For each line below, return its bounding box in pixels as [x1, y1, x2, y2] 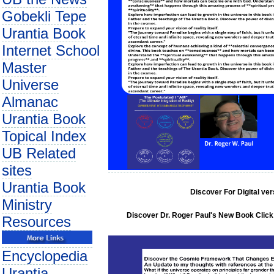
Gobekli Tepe [2, 8, 86, 24]
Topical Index [2, 128, 86, 144]
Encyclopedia [2, 248, 87, 264]
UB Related [2, 145, 76, 161]
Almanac [2, 94, 58, 110]
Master [2, 59, 46, 76]
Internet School [2, 42, 100, 59]
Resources [2, 213, 71, 230]
